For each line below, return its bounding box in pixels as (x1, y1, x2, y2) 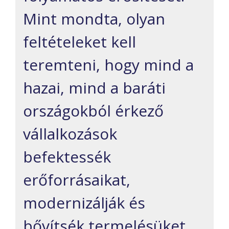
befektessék (23, 146, 111, 168)
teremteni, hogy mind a (23, 54, 194, 76)
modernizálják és (23, 192, 145, 214)
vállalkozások (23, 123, 117, 145)
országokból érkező (23, 100, 164, 122)
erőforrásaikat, (23, 169, 130, 191)
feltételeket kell (23, 31, 136, 53)
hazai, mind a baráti (23, 77, 166, 99)
